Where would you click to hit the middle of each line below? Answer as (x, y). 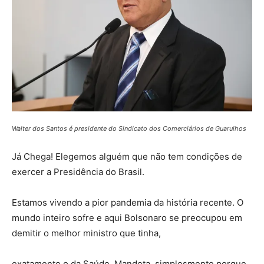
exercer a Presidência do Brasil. (78, 172)
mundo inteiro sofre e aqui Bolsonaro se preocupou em (127, 218)
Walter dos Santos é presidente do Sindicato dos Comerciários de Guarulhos (129, 129)
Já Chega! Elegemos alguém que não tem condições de (127, 157)
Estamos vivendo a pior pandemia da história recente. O (128, 203)
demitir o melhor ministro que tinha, (86, 233)
